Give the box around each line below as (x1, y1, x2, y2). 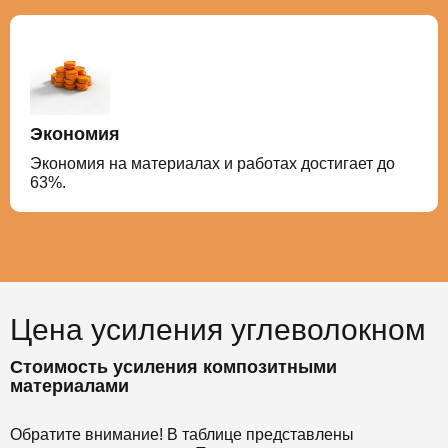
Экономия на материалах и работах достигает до (30, 154, 395, 172)
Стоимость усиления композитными (10, 356, 337, 377)
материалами (10, 375, 129, 396)
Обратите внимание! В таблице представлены (10, 425, 354, 443)
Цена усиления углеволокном (10, 312, 426, 346)
